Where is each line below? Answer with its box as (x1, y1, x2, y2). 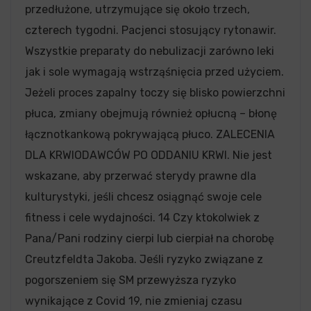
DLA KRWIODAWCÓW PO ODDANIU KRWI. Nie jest (25, 149, 272, 162)
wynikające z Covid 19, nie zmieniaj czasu (25, 294, 242, 308)
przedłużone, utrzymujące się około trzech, (25, 3, 250, 17)
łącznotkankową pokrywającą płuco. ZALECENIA (25, 128, 275, 142)
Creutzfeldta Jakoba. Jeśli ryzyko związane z (25, 253, 263, 267)
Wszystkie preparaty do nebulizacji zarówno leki (25, 44, 274, 58)
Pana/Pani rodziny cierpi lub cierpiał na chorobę (25, 232, 274, 246)
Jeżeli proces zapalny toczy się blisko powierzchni (25, 86, 285, 100)
